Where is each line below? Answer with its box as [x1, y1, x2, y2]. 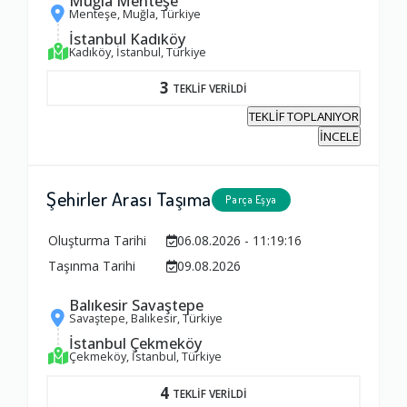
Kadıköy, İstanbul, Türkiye [69, 44, 206, 61]
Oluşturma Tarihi [48, 232, 146, 250]
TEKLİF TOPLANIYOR [249, 108, 359, 125]
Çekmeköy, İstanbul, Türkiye [69, 348, 222, 365]
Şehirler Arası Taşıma [46, 186, 212, 212]
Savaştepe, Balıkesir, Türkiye [69, 310, 223, 327]
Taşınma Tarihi [48, 257, 135, 275]
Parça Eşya [224, 193, 277, 207]
